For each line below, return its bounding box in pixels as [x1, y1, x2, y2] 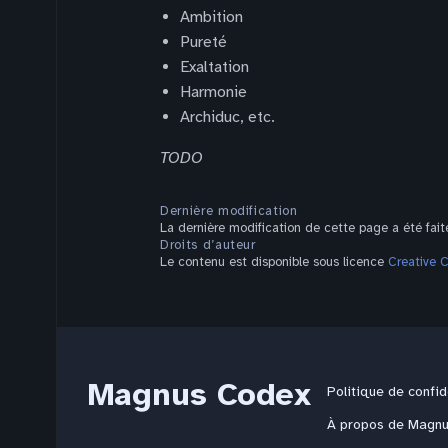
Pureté [180, 32, 227, 52]
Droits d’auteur [160, 237, 256, 253]
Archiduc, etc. [180, 107, 275, 127]
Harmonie [180, 82, 247, 102]
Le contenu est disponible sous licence [160, 254, 388, 270]
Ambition [180, 7, 243, 27]
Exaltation [180, 57, 249, 77]
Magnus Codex [88, 375, 311, 414]
